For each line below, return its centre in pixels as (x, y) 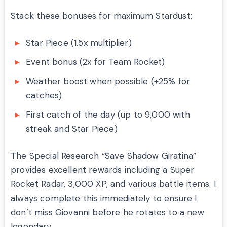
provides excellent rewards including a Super (103, 170)
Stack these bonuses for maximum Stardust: (101, 16)
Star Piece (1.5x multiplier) (79, 43)
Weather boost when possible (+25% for (108, 81)
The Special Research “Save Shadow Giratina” (104, 156)
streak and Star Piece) (72, 129)
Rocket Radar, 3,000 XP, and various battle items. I (113, 184)
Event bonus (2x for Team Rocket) (96, 62)
